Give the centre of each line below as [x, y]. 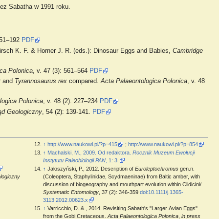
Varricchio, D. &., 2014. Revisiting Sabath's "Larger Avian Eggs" [122, 208]
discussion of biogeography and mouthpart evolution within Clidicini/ [122, 185]
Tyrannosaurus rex [41, 81]
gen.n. [186, 169]
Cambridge [188, 51]
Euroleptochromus [156, 169]
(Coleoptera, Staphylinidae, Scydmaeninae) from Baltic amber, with [121, 177]
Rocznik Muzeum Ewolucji [163, 153]
